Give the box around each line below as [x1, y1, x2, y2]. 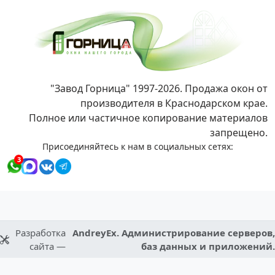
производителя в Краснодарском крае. [80, 96, 268, 110]
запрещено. [210, 126, 268, 140]
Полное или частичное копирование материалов [29, 111, 268, 125]
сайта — [29, 240, 66, 253]
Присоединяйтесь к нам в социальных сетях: [42, 141, 233, 153]
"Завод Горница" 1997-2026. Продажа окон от [50, 82, 268, 96]
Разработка [15, 227, 66, 239]
